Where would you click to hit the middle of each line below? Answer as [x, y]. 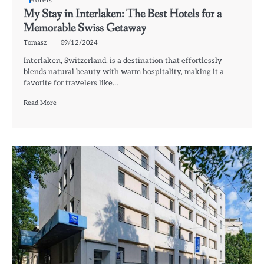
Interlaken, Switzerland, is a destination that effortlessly [123, 61]
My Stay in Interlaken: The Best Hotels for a [123, 14]
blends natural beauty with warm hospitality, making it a [124, 72]
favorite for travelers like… [71, 83]
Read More [40, 103]
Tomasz [35, 43]
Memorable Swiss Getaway [85, 28]
